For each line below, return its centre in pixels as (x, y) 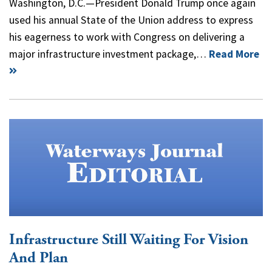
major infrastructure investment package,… (109, 54)
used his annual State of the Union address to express (131, 20)
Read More (234, 54)
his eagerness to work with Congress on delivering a (127, 37)
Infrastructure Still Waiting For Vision (129, 240)
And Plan (39, 258)
